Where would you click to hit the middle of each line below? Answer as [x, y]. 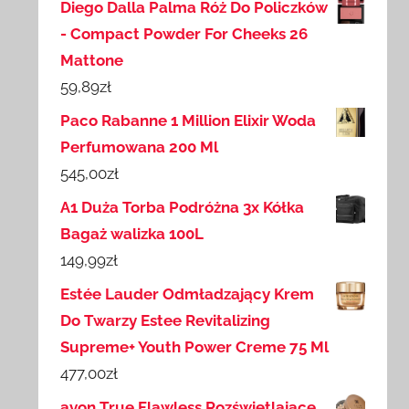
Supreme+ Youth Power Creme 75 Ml [195, 347]
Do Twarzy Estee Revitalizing [166, 321]
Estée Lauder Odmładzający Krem [188, 294]
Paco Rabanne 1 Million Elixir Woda [189, 121]
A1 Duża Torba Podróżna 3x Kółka [183, 208]
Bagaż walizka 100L [132, 234]
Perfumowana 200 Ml [140, 147]
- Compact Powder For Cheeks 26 [184, 34]
